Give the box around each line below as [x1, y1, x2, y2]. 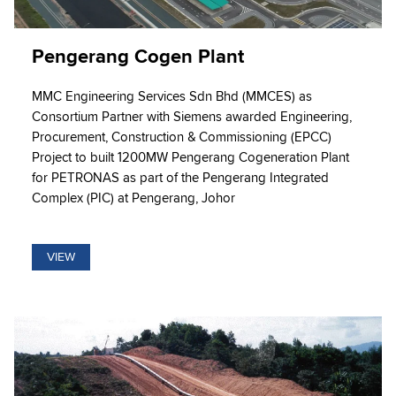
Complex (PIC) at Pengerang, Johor [32, 189, 235, 206]
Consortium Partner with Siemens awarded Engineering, [32, 108, 352, 125]
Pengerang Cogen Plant [32, 44, 244, 69]
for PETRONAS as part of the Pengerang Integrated [32, 169, 329, 186]
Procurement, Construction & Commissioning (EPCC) [32, 128, 331, 145]
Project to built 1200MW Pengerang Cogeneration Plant [32, 148, 349, 165]
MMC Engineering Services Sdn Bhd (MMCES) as [32, 88, 312, 104]
